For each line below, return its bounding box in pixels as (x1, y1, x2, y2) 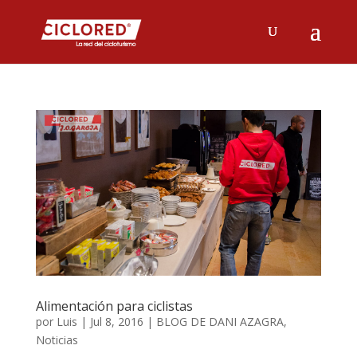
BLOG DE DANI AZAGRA (155, 313, 284, 329)
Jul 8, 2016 (89, 313, 143, 329)
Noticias (35, 331, 78, 347)
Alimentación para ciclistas (35, 296, 193, 315)
